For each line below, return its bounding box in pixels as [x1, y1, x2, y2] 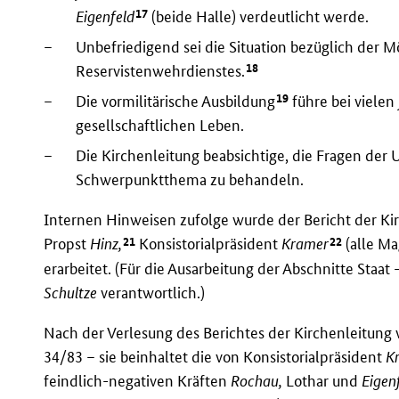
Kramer [281, 234, 330, 254]
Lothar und [282, 370, 362, 390]
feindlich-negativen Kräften [44, 370, 232, 390]
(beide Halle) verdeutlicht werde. [148, 6, 370, 26]
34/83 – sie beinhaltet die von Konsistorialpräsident [44, 346, 387, 366]
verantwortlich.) [97, 282, 206, 302]
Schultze [44, 282, 98, 302]
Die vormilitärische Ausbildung [76, 92, 276, 111]
